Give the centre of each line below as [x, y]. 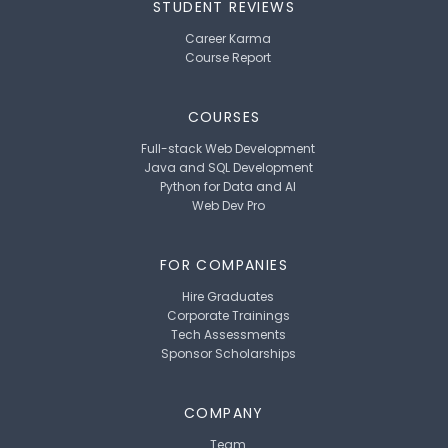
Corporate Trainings [228, 316]
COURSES [224, 117]
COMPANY [224, 413]
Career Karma [228, 39]
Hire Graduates [228, 297]
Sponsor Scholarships [228, 354]
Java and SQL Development [228, 168]
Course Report [228, 58]
